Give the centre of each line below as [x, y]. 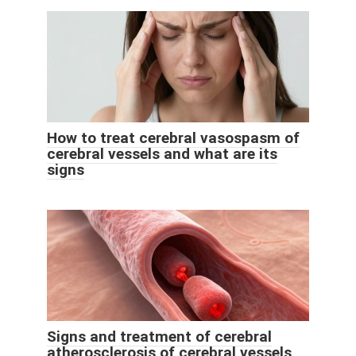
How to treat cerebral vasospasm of [173, 138]
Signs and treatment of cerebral [159, 337]
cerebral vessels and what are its [162, 154]
